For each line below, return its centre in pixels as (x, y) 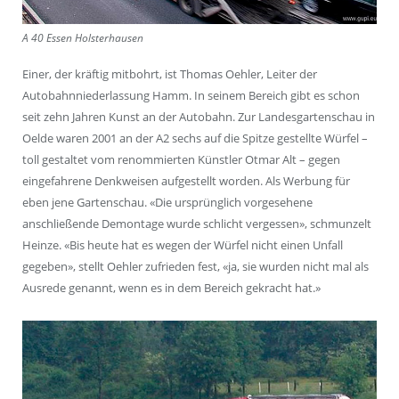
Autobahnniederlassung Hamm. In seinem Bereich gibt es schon (191, 96)
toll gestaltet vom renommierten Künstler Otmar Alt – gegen (181, 160)
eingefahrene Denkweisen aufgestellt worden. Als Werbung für (186, 181)
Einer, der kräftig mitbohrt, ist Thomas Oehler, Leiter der (170, 74)
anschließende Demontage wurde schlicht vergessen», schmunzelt (197, 224)
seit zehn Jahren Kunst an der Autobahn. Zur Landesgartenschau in (199, 117)
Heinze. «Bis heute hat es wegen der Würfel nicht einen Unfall (183, 245)
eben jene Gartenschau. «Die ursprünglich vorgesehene (167, 203)
